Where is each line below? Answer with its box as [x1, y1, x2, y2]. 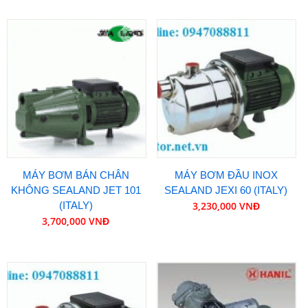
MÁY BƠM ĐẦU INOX [174, 169, 278, 181]
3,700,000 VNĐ [42, 214, 110, 228]
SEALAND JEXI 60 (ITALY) [164, 184, 288, 197]
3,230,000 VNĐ [192, 199, 260, 213]
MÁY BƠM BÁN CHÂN [22, 169, 129, 181]
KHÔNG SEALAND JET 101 [10, 184, 141, 197]
